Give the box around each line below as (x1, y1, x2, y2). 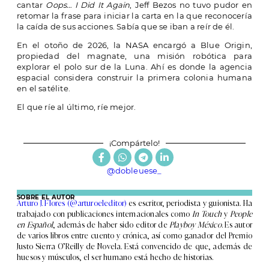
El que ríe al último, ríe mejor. (17, 102, 136, 112)
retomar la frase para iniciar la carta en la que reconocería (17, 11, 252, 21)
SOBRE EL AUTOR (17, 193, 75, 202)
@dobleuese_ (107, 166, 162, 176)
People (229, 208, 252, 220)
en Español (17, 219, 53, 231)
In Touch (192, 208, 222, 220)
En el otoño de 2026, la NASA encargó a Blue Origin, (17, 40, 252, 50)
